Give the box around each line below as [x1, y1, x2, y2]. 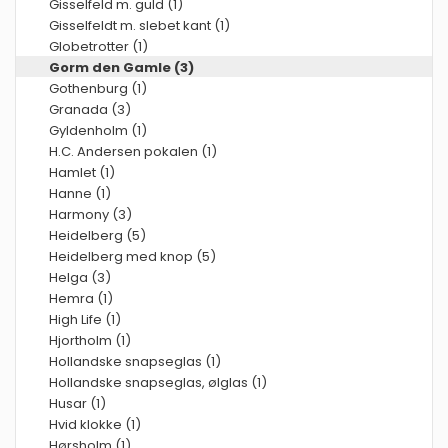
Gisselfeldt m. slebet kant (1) [49, 16, 230, 35]
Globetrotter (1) [49, 37, 148, 56]
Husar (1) [49, 394, 106, 413]
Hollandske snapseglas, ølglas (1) [49, 373, 267, 392]
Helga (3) [49, 268, 111, 287]
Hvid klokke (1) [49, 415, 141, 434]
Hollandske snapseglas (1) [49, 352, 221, 371]
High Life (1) [49, 310, 121, 329]
